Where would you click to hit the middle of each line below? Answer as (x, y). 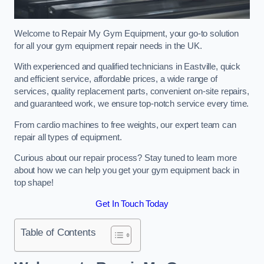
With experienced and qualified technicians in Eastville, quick (127, 67)
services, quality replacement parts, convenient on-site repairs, (132, 92)
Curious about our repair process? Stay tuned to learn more (126, 158)
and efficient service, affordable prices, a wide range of (116, 79)
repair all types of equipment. (68, 137)
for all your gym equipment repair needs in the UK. (108, 46)
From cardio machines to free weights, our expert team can (125, 125)
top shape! (34, 183)
